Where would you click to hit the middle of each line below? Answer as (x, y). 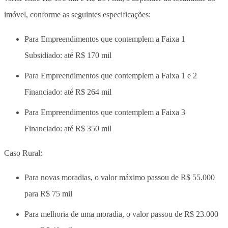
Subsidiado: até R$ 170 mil (68, 55)
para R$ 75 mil (48, 193)
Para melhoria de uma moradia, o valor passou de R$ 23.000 (121, 214)
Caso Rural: (23, 153)
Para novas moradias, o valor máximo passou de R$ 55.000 (120, 177)
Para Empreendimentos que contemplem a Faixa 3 (105, 112)
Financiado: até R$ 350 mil (68, 128)
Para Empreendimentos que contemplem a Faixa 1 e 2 (111, 75)
